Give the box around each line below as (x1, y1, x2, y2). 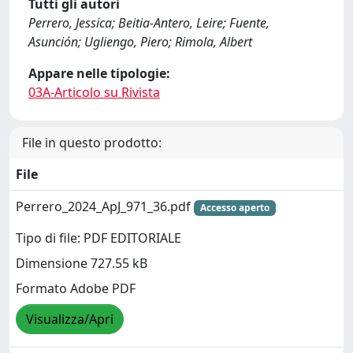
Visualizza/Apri (26, 310, 113, 329)
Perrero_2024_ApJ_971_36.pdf (16, 197, 194, 215)
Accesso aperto (199, 200, 269, 214)
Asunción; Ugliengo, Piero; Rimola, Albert (28, 32, 252, 50)
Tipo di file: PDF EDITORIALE (16, 229, 181, 247)
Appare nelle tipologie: (28, 64, 170, 82)
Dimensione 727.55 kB (16, 255, 147, 273)
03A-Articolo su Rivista (28, 83, 160, 101)
